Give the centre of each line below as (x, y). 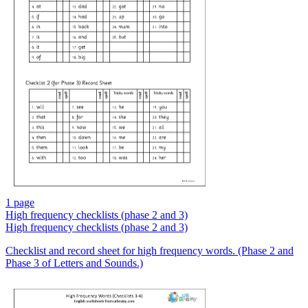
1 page (20, 203)
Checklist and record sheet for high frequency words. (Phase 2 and (150, 251)
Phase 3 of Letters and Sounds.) (74, 263)
